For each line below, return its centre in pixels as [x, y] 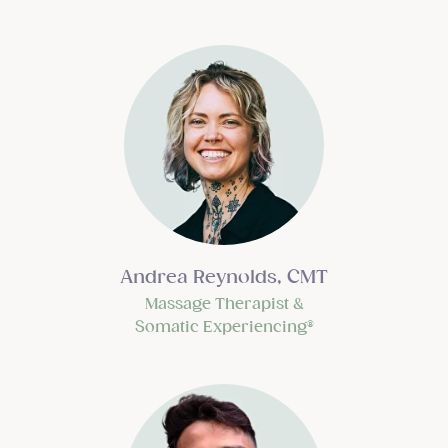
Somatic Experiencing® [224, 326]
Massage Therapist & [224, 303]
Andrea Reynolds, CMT [224, 276]
